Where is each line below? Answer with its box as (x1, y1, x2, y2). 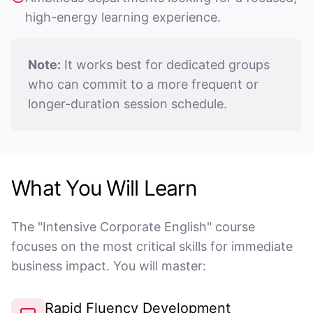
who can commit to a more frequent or (28, 77, 259, 92)
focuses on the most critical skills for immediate (11, 239, 293, 254)
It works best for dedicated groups (61, 57, 270, 72)
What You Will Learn (11, 175, 197, 201)
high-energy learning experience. (25, 10, 221, 24)
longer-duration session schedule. (28, 96, 227, 111)
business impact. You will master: (11, 259, 206, 273)
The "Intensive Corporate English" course (11, 219, 255, 234)
